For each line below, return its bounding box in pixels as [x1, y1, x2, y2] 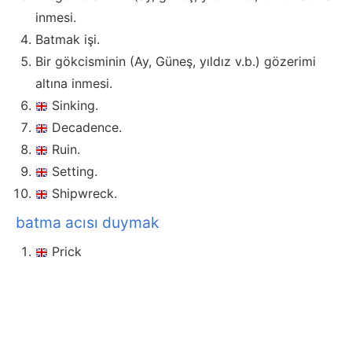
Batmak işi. [35, 31, 100, 48]
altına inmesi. [35, 75, 112, 92]
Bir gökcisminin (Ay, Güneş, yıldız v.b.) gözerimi [35, 53, 316, 70]
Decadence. [52, 119, 122, 136]
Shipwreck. [52, 185, 117, 202]
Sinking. [52, 97, 98, 114]
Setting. [52, 163, 97, 180]
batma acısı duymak [16, 213, 159, 233]
